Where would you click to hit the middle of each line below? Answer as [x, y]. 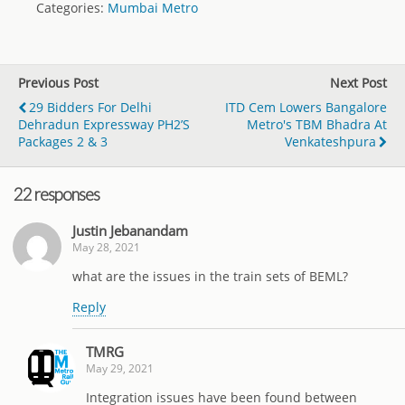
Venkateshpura [330, 142]
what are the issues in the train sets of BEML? [210, 277]
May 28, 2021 [106, 247]
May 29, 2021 [120, 368]
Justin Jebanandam [130, 230]
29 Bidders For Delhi [90, 108]
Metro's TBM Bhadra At [317, 125]
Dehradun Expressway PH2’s [104, 125]
